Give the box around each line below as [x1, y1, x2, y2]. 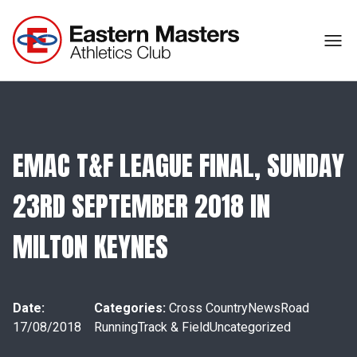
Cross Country [169, 300, 248, 316]
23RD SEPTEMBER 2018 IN [13, 186, 270, 226]
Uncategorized [210, 320, 291, 335]
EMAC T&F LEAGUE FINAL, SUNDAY [13, 145, 344, 186]
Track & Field [138, 320, 210, 335]
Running [94, 320, 138, 335]
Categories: [94, 300, 166, 316]
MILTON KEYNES [13, 226, 168, 267]
